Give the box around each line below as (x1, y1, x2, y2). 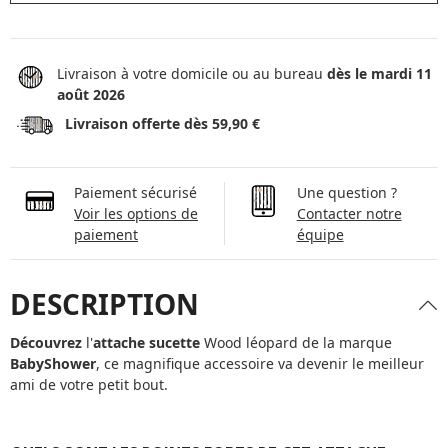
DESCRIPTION (10, 285, 199, 323)
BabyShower (10, 353, 96, 373)
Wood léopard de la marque (200, 332, 392, 352)
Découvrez (10, 332, 86, 352)
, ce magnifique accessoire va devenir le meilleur (96, 353, 424, 373)
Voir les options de (74, 204, 198, 223)
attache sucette (93, 332, 200, 352)
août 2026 (56, 85, 125, 104)
